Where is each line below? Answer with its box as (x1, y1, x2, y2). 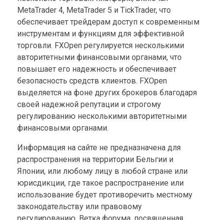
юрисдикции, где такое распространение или (17, 178, 184, 188)
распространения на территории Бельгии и (17, 154, 173, 164)
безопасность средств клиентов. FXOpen (17, 76, 167, 85)
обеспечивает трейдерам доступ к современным (17, 17, 199, 27)
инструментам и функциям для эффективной (17, 28, 184, 38)
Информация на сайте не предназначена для (17, 142, 181, 152)
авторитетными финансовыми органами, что (17, 52, 182, 62)
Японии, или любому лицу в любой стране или (17, 166, 188, 176)
